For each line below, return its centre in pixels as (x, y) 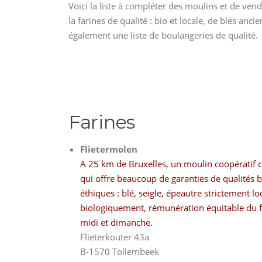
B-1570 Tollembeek (120, 251)
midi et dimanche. (116, 222)
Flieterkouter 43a (115, 237)
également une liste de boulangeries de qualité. (163, 35)
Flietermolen (109, 149)
